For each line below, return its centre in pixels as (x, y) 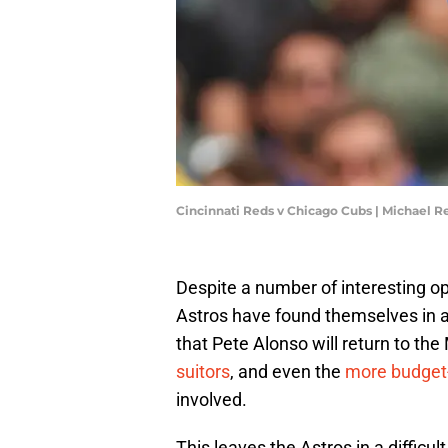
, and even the (287, 372)
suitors (203, 372)
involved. (211, 400)
